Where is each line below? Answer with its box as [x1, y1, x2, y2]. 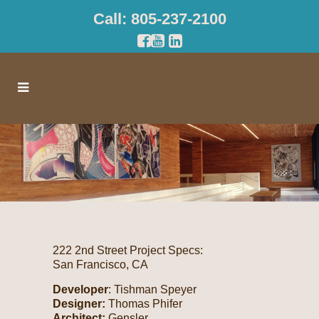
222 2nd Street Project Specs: [53, 244, 203, 256]
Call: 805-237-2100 [93, 10, 226, 28]
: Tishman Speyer [108, 283, 197, 296]
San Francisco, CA [53, 258, 148, 271]
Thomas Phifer [105, 297, 182, 310]
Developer [53, 283, 108, 296]
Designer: [53, 297, 105, 310]
